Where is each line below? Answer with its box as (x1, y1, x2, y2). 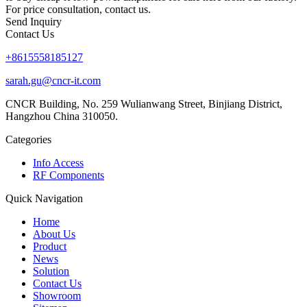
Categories (5, 133, 51, 145)
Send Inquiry (5, 15, 62, 27)
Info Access (33, 156, 84, 169)
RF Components (33, 169, 104, 181)
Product (33, 240, 66, 252)
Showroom (33, 289, 81, 302)
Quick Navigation (5, 192, 83, 204)
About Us (33, 228, 75, 240)
